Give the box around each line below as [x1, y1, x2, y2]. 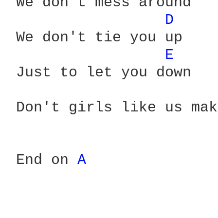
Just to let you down [7, 64, 191, 81]
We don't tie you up [7, 29, 182, 46]
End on [7, 152, 77, 168]
